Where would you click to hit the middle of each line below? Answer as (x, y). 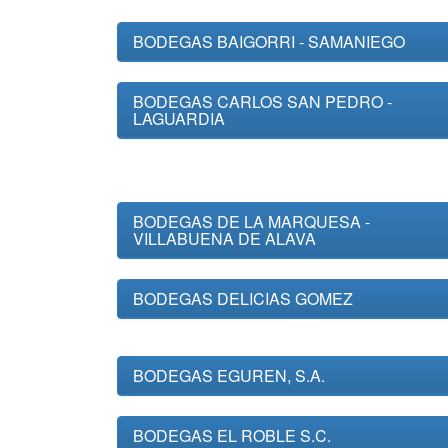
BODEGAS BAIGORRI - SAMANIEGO (269, 41)
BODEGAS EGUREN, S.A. (229, 375)
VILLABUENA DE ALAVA (224, 238)
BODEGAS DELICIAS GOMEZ (243, 298)
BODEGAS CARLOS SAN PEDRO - (262, 101)
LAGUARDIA (179, 118)
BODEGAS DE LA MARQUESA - (251, 221)
